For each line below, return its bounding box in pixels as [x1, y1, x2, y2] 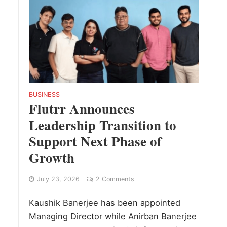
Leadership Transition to [28, 115, 176, 135]
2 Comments [95, 175, 134, 183]
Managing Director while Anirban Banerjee [28, 211, 197, 221]
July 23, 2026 [36, 175, 80, 183]
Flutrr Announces [28, 98, 135, 119]
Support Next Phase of [28, 131, 162, 151]
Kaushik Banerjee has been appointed [28, 197, 180, 208]
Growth [28, 147, 74, 167]
